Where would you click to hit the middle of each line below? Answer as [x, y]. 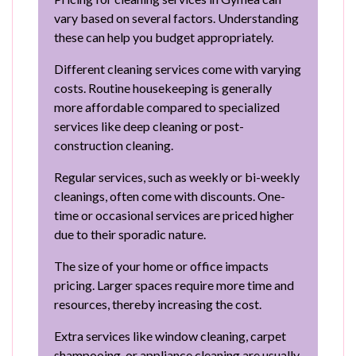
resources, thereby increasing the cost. [158, 304]
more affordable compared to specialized [167, 106]
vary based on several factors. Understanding [176, 17]
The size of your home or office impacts [161, 265]
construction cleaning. [114, 145]
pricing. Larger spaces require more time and [174, 284]
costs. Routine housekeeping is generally [163, 87]
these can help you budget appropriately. [164, 37]
